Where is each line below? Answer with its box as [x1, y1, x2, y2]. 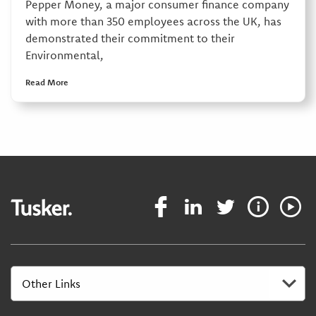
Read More [25, 76, 68, 87]
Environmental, [25, 47, 104, 62]
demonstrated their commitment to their [25, 30, 235, 45]
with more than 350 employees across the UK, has [25, 13, 281, 28]
